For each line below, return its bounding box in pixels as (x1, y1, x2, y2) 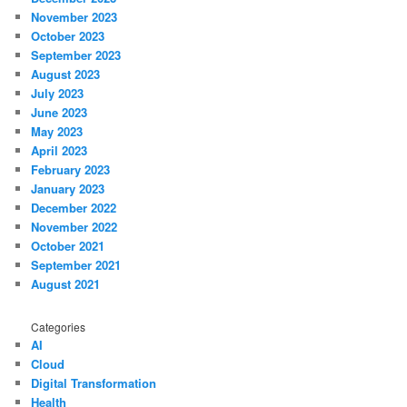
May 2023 (31, 123, 84, 141)
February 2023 (31, 161, 111, 179)
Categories (31, 318, 86, 334)
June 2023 (31, 104, 88, 122)
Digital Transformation (31, 373, 157, 392)
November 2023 (31, 8, 118, 26)
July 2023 (31, 84, 84, 103)
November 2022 (31, 218, 118, 236)
